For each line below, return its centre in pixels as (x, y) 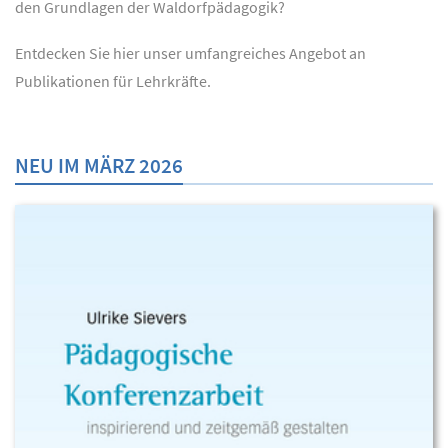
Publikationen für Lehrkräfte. (113, 81)
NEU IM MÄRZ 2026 (99, 165)
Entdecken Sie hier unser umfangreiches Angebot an (190, 53)
